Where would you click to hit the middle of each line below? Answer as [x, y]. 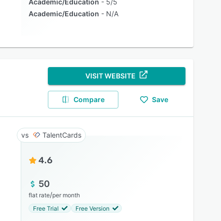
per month [66, 195]
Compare [89, 99]
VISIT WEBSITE [111, 76]
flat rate [39, 195]
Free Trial [46, 208]
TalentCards [62, 135]
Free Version [92, 208]
